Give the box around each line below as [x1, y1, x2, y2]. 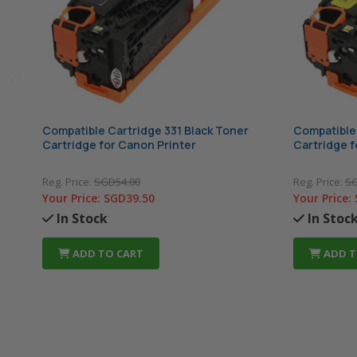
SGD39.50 [103, 190, 155, 206]
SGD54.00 [93, 175, 140, 190]
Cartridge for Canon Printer [41, 137, 196, 153]
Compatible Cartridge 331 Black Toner [41, 123, 249, 139]
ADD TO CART [69, 246, 143, 261]
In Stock [53, 210, 108, 228]
